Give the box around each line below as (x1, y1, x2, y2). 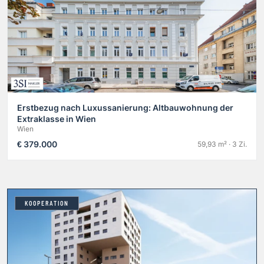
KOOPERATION (25, 199, 69, 207)
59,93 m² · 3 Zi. (197, 139, 247, 148)
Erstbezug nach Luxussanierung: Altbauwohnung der (17, 102, 233, 113)
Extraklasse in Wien (17, 113, 96, 124)
